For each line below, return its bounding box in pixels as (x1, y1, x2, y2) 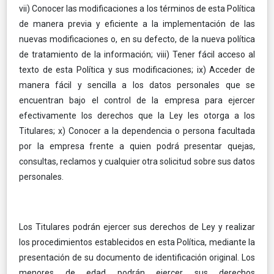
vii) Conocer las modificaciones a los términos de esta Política (19, 3, 255, 13)
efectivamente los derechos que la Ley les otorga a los (19, 110, 255, 120)
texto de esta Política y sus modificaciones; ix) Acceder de (19, 64, 255, 75)
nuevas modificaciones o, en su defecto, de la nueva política (19, 34, 255, 44)
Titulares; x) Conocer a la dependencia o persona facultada (19, 125, 255, 136)
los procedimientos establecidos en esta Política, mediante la (19, 237, 255, 247)
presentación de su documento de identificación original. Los (19, 252, 255, 262)
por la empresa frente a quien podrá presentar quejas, (19, 141, 255, 151)
